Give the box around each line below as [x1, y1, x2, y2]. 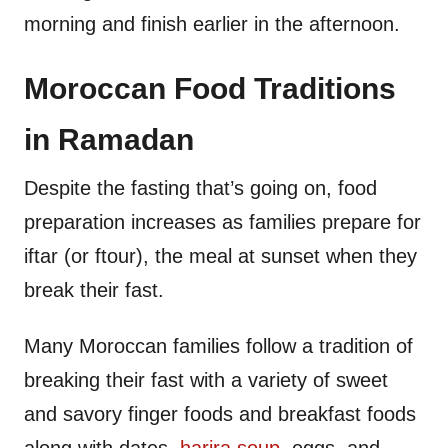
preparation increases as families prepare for [24, 211, 421, 234]
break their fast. [24, 279, 164, 302]
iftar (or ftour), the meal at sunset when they [24, 245, 417, 268]
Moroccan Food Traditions [24, 72, 396, 106]
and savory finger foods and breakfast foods [24, 403, 416, 426]
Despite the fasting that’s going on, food [24, 177, 377, 200]
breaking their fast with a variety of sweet [24, 369, 388, 392]
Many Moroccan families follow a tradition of [24, 335, 413, 358]
